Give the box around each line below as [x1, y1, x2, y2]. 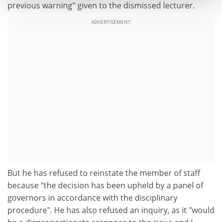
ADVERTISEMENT [91, 18, 131, 25]
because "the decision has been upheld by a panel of [7, 179, 203, 191]
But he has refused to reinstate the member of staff [7, 167, 200, 178]
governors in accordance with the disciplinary [7, 192, 177, 203]
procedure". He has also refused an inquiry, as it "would [7, 204, 215, 216]
